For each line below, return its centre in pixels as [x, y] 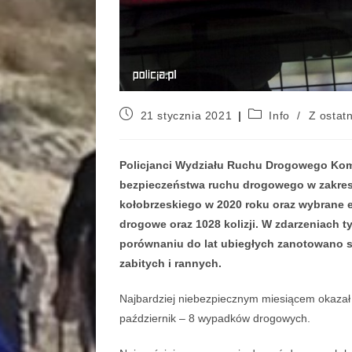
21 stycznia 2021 [186, 116]
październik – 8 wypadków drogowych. [215, 319]
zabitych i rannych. [170, 264]
